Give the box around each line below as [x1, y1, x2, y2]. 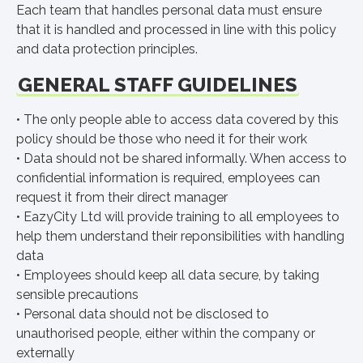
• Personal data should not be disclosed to [16, 306, 269, 322]
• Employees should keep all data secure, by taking [16, 267, 319, 283]
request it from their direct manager [16, 190, 228, 205]
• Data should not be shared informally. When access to [16, 151, 347, 166]
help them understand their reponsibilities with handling [16, 228, 344, 244]
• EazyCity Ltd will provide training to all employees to [16, 209, 340, 224]
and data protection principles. [16, 41, 198, 57]
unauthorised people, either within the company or [16, 326, 315, 341]
